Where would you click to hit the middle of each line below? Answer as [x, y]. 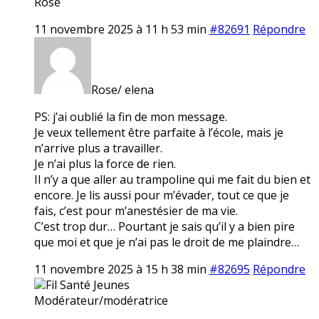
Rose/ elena [122, 89]
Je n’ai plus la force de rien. [105, 163]
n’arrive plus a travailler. [98, 148]
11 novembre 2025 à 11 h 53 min [120, 29]
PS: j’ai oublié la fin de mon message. [131, 116]
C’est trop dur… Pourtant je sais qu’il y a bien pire [164, 226]
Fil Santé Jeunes [88, 284]
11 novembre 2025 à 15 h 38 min [120, 269]
